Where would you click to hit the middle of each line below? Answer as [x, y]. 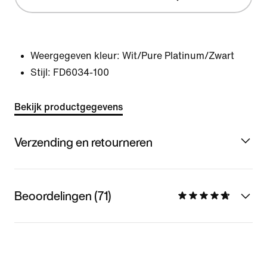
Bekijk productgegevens [69, 107]
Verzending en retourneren [83, 142]
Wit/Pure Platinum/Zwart [178, 56]
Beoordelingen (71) [63, 195]
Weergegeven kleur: [75, 56]
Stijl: [41, 72]
